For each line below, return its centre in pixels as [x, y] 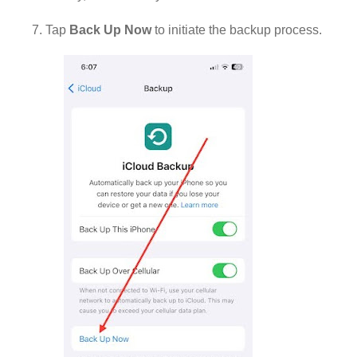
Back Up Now [111, 29]
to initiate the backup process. [237, 29]
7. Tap [51, 29]
